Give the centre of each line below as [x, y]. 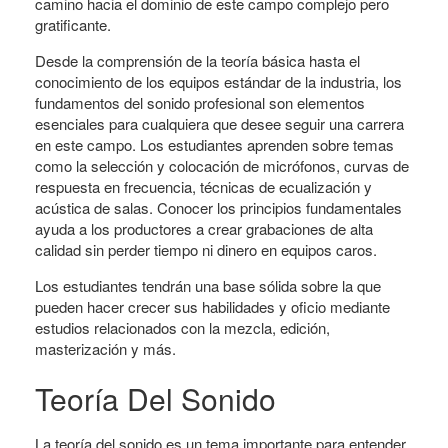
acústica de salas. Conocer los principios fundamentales [218, 207]
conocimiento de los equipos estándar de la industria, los [218, 81]
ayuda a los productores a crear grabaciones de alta [204, 228]
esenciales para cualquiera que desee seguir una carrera [219, 123]
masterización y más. [105, 348]
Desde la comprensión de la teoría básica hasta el [197, 60]
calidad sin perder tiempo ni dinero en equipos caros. [206, 249]
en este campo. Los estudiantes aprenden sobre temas [214, 144]
